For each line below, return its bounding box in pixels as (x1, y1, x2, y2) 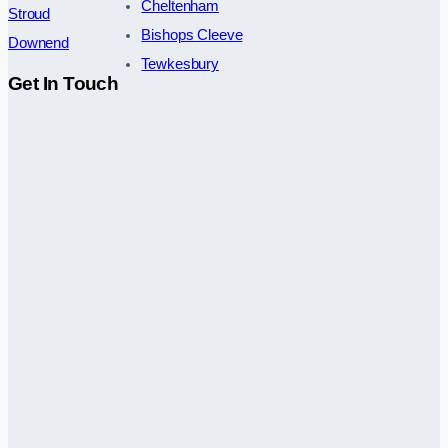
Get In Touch (8, 72, 119, 94)
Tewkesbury (141, 55, 219, 72)
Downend (8, 34, 69, 51)
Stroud (8, 5, 51, 22)
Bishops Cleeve (141, 26, 243, 43)
